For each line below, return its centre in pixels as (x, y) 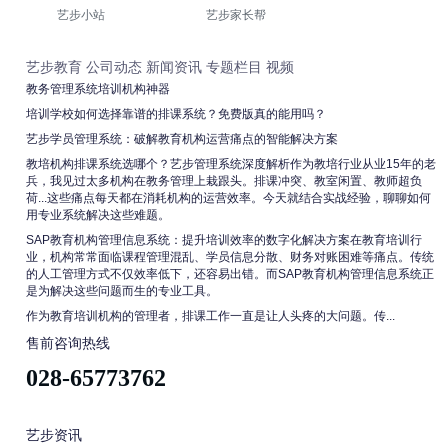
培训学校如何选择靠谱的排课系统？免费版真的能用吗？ (176, 113)
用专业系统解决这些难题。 (98, 214)
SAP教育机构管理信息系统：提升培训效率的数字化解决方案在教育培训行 (224, 239)
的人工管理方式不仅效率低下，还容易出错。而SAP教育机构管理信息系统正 (230, 273)
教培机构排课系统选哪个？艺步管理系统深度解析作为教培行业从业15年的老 (231, 163)
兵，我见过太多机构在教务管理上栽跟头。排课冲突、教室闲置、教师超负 (224, 180)
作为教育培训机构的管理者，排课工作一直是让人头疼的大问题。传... (210, 315)
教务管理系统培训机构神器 (98, 88)
